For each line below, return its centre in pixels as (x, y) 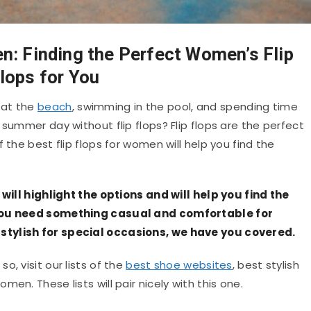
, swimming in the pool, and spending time (185, 107)
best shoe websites (179, 264)
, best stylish (266, 264)
